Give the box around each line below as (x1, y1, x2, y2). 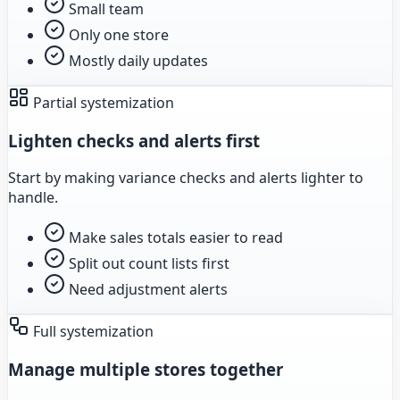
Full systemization (29, 321, 154, 342)
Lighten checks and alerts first (8, 129, 260, 152)
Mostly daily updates (69, 51, 208, 71)
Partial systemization (29, 93, 174, 113)
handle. (8, 187, 58, 208)
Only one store (69, 25, 169, 46)
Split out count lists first (69, 254, 229, 274)
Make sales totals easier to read (69, 228, 283, 248)
